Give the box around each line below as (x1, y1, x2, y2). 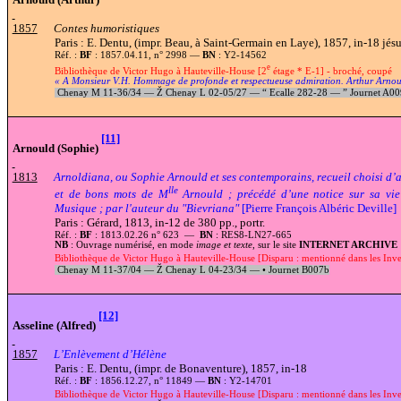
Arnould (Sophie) (12, 141, 101, 155)
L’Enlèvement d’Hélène (53, 346, 166, 361)
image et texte (195, 240, 252, 251)
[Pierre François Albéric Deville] (241, 201, 397, 216)
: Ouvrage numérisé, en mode (67, 240, 196, 251)
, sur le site (252, 240, 299, 251)
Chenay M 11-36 (54, 88, 128, 98)
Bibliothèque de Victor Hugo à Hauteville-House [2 (54, 66, 267, 77)
